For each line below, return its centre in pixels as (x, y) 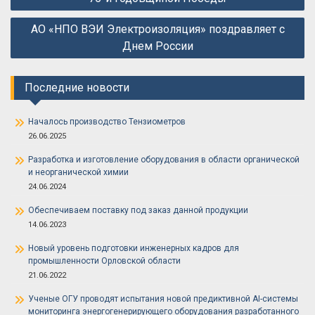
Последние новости (77, 88)
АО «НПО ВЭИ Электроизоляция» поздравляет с (157, 29)
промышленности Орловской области (104, 261)
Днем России (157, 46)
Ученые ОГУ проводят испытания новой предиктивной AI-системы (163, 299)
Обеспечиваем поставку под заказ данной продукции (138, 210)
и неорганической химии (78, 172)
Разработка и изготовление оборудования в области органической (164, 160)
